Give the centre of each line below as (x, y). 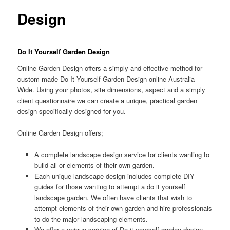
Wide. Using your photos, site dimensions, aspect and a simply (112, 89)
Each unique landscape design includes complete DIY (114, 176)
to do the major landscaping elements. (91, 219)
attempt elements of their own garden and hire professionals (123, 208)
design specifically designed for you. (72, 111)
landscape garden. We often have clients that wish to (113, 197)
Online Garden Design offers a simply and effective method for (110, 68)
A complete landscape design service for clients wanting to (122, 154)
